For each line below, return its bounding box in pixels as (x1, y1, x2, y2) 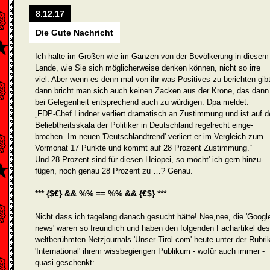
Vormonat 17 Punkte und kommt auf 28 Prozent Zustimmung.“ (35, 143, 252, 152)
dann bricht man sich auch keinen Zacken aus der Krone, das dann (35, 86, 269, 95)
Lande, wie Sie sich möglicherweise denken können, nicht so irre (35, 63, 260, 72)
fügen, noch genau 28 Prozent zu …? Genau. (35, 166, 193, 175)
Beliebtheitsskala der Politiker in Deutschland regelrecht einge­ (35, 121, 253, 130)
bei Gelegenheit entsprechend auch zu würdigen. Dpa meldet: (35, 98, 249, 107)
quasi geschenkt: (35, 258, 95, 267)
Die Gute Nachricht (36, 28, 113, 37)
